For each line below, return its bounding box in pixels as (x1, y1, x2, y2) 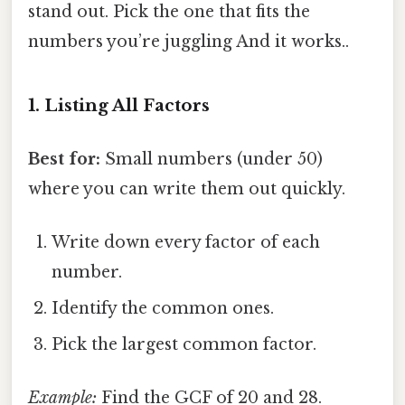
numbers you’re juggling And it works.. (28, 31, 349, 52)
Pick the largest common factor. (52, 334, 317, 355)
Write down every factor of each (52, 232, 321, 253)
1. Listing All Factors (28, 94, 210, 116)
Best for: (28, 148, 100, 169)
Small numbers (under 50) (100, 148, 323, 169)
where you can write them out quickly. (28, 178, 345, 199)
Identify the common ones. (52, 298, 275, 319)
